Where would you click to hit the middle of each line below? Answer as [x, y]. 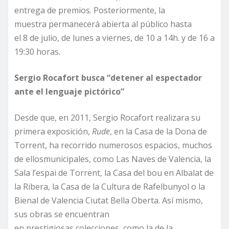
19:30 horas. [37, 51]
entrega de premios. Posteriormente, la [90, 10]
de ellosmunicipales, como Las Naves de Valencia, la [113, 159]
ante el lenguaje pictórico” [69, 91]
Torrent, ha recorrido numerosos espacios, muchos [113, 145]
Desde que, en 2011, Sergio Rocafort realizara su [107, 117]
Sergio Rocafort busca [61, 77]
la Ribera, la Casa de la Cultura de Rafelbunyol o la [110, 186]
